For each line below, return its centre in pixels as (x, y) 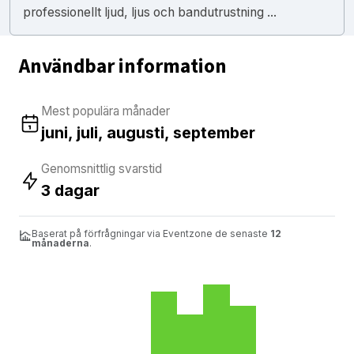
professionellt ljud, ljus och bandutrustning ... (150, 12)
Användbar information (123, 66)
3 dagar (70, 190)
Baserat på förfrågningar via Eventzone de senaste (151, 233)
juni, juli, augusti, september (148, 132)
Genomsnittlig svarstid (102, 168)
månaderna (60, 243)
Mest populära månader (105, 111)
